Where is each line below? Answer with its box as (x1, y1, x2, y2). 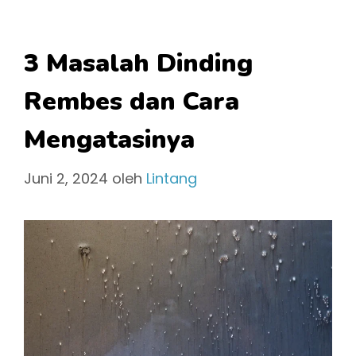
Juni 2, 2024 (24, 168, 108, 188)
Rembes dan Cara (24, 83, 239, 118)
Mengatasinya (24, 122, 195, 157)
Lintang (146, 168, 197, 188)
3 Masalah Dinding (24, 45, 253, 80)
